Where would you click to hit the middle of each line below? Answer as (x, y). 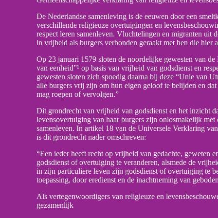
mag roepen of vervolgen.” (78, 94)
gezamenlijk (55, 205)
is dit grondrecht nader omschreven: (91, 137)
